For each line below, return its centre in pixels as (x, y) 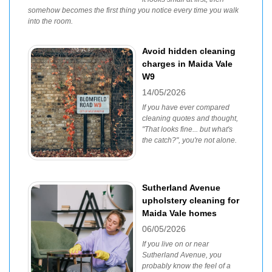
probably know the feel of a (186, 266)
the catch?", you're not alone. (189, 140)
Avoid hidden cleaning (189, 51)
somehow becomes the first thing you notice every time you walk (133, 10)
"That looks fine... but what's (187, 129)
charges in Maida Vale (187, 64)
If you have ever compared (186, 107)
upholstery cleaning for (191, 200)
